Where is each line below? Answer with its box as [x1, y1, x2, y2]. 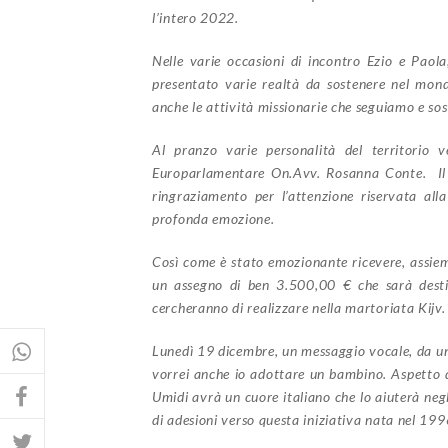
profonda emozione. [152, 209, 275, 227]
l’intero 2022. [152, 8, 239, 26]
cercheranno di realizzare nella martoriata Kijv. [152, 298, 446, 316]
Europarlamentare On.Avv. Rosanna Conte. [152, 163, 438, 181]
